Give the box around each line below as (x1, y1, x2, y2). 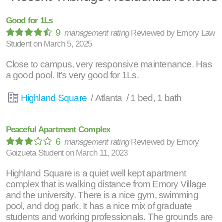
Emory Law (176, 28, 215, 38)
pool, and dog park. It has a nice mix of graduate (5, 200, 192, 211)
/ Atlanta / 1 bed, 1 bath (89, 92, 182, 103)
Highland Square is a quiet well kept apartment (5, 167, 186, 178)
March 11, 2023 (76, 148, 128, 158)
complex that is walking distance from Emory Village (5, 178, 207, 189)
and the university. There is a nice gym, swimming (5, 189, 198, 200)
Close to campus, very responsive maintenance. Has (5, 58, 212, 69)
